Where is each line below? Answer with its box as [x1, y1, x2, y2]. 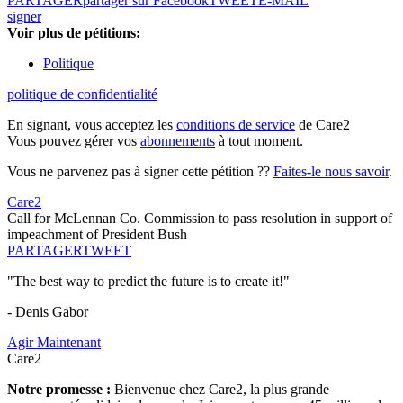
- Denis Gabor [7, 304, 88, 320]
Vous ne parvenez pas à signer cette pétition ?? [7, 164, 273, 180]
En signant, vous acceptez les [7, 117, 176, 133]
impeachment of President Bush [7, 227, 187, 243]
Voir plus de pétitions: [7, 25, 140, 41]
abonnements [140, 133, 215, 149]
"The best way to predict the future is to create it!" [7, 273, 290, 290]
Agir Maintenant [7, 335, 101, 351]
